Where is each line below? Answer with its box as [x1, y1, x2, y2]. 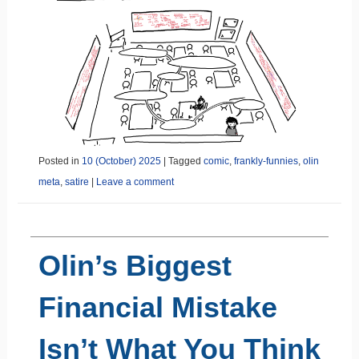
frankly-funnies [233, 155, 298, 167]
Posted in [38, 155, 82, 167]
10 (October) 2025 [81, 155, 161, 167]
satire [64, 175, 89, 188]
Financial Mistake [38, 290, 277, 324]
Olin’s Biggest [38, 248, 232, 282]
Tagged [167, 155, 204, 167]
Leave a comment [95, 175, 174, 188]
